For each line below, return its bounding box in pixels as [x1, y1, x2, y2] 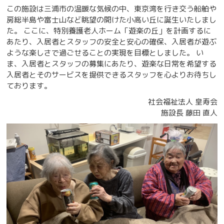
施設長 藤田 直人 [160, 107, 217, 118]
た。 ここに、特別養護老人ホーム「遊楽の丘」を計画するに [6, 25, 211, 36]
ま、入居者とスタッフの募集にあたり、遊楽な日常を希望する [6, 58, 217, 69]
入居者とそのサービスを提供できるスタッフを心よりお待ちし [6, 69, 217, 80]
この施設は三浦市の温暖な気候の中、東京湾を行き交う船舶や [6, 3, 217, 14]
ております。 [6, 80, 52, 91]
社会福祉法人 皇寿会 [147, 96, 217, 107]
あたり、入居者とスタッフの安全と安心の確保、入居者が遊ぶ [6, 36, 217, 47]
